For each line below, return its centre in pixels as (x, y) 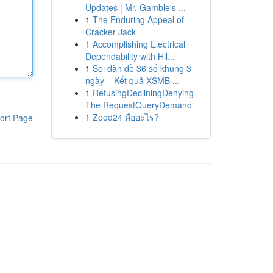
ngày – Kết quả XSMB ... (132, 80)
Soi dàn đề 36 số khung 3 (142, 68)
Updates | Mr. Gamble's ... (135, 7)
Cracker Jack (110, 32)
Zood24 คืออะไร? (126, 117)
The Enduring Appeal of (138, 19)
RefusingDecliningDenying (143, 93)
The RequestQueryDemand (138, 105)
